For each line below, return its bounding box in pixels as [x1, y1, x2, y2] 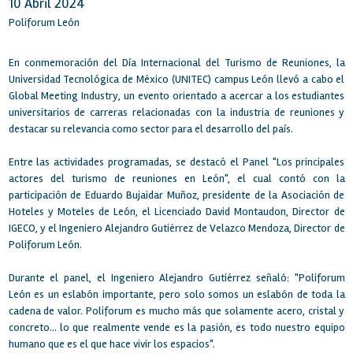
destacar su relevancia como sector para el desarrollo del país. [8, 122, 293, 136]
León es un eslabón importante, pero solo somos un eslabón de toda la [8, 288, 345, 302]
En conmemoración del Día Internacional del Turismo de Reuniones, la [8, 56, 345, 70]
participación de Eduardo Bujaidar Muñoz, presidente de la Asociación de [8, 188, 345, 203]
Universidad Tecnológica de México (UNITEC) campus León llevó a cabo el [8, 72, 345, 87]
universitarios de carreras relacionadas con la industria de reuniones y [8, 106, 345, 120]
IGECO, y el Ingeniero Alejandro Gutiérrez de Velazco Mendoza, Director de [8, 221, 345, 236]
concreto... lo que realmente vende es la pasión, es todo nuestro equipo [8, 321, 345, 335]
